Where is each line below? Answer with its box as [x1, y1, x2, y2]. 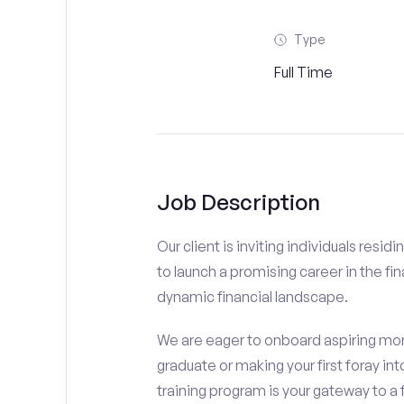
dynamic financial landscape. [156, 288, 348, 306]
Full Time [274, 63, 333, 81]
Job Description [156, 188, 320, 216]
